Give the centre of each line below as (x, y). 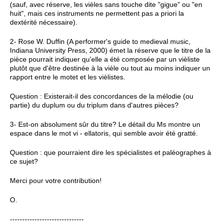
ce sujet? (24, 161)
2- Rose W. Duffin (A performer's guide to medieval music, (100, 41)
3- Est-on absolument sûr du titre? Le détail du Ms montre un (105, 124)
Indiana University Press (48, 50)
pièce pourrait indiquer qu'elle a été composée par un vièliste (105, 59)
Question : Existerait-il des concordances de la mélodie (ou (102, 96)
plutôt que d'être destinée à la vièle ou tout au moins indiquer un (110, 68)
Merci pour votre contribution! (56, 180)
